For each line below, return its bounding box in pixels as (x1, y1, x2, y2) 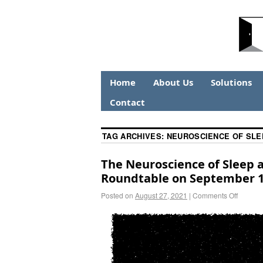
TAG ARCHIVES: (102, 130, 167, 141)
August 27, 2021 (135, 190, 187, 200)
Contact (110, 96, 145, 108)
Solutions (211, 76, 252, 88)
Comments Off (193, 190, 238, 200)
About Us (153, 76, 193, 88)
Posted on (101, 190, 133, 200)
